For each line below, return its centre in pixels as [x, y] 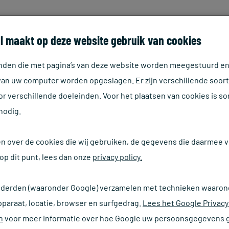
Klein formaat [127, 198]
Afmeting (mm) [102, 224]
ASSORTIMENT [177, 31]
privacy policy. [117, 157]
